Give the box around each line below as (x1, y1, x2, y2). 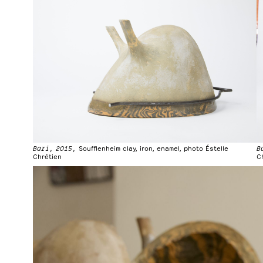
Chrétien (33, 151, 62, 161)
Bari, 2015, (33, 143, 79, 153)
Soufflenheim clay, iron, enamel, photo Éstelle (79, 143, 228, 153)
